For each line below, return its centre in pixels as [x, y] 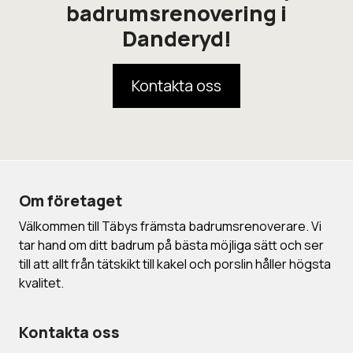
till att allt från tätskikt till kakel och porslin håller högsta [175, 264]
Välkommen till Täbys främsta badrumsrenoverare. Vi [170, 226]
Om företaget [71, 201]
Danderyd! [176, 38]
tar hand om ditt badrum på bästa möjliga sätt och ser [171, 245]
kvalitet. [41, 282]
